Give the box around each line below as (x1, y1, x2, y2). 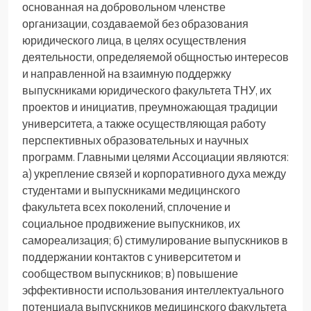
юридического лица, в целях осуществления (22, 33, 246, 47)
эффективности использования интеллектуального (22, 283, 284, 297)
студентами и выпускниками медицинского (22, 183, 240, 197)
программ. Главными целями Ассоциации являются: (22, 149, 289, 164)
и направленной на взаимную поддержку (22, 66, 231, 81)
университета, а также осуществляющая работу (22, 116, 266, 131)
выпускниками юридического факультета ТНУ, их (22, 83, 271, 97)
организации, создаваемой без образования (22, 16, 249, 31)
